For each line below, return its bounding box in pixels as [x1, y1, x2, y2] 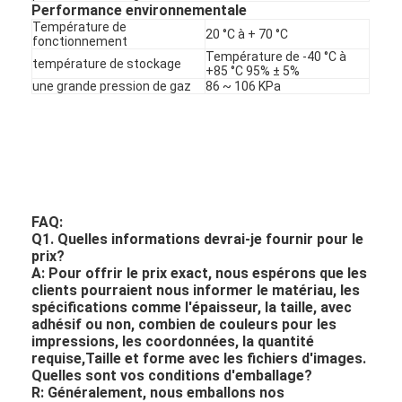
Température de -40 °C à [205, 48, 347, 64]
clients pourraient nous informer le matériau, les [31, 281, 361, 299]
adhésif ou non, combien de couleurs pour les [31, 315, 337, 333]
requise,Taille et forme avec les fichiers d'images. [31, 349, 367, 367]
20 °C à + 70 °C [205, 26, 289, 41]
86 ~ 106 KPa [205, 78, 282, 93]
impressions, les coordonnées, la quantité [31, 332, 315, 350]
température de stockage [32, 56, 182, 71]
